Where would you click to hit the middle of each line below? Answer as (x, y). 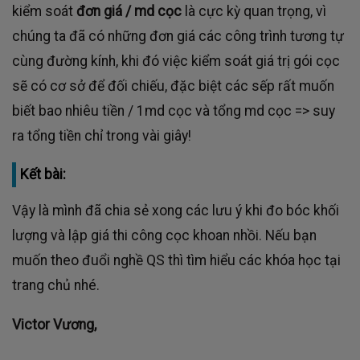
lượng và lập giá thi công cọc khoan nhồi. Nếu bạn (164, 236)
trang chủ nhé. (56, 286)
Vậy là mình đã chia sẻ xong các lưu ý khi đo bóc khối (176, 211)
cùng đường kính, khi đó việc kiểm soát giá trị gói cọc (176, 61)
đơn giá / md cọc (129, 11)
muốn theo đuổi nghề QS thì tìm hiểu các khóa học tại (176, 261)
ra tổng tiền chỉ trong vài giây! (102, 135)
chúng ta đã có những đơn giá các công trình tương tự (178, 36)
